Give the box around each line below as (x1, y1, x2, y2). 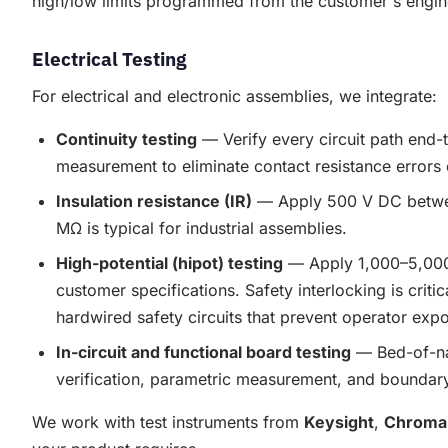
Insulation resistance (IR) (56, 191, 252, 212)
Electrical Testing (32, 46, 186, 72)
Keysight (304, 412, 374, 433)
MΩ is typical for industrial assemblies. (56, 218, 347, 239)
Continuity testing (56, 129, 197, 150)
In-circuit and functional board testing (56, 342, 351, 363)
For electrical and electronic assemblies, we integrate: (32, 86, 437, 107)
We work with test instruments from (32, 412, 304, 433)
